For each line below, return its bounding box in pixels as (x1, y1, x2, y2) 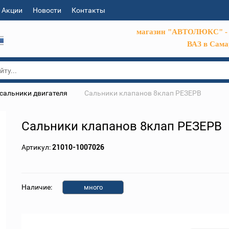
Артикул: (21, 143, 53, 151)
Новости (33, 6, 61, 14)
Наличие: (21, 182, 53, 191)
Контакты (72, 6, 105, 14)
